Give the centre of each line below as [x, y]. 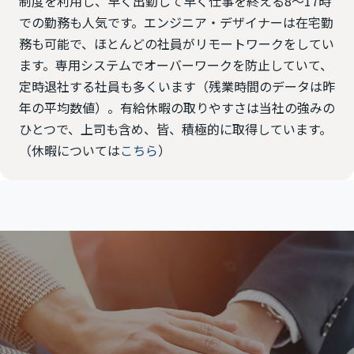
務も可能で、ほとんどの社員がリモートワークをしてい [177, 43]
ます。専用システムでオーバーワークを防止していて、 [176, 65]
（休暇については [70, 150]
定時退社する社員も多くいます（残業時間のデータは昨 [177, 86]
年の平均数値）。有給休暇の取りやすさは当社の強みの [177, 107]
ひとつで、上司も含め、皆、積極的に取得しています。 [175, 129]
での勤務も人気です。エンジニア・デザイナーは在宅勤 [176, 22]
